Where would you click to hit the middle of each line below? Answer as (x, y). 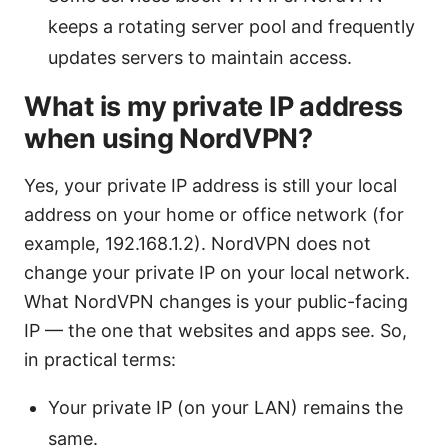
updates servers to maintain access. (200, 57)
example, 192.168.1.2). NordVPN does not (197, 243)
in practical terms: (100, 359)
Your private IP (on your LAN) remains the (225, 407)
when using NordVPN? (168, 138)
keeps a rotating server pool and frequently (231, 26)
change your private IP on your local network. (217, 272)
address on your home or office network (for (214, 214)
